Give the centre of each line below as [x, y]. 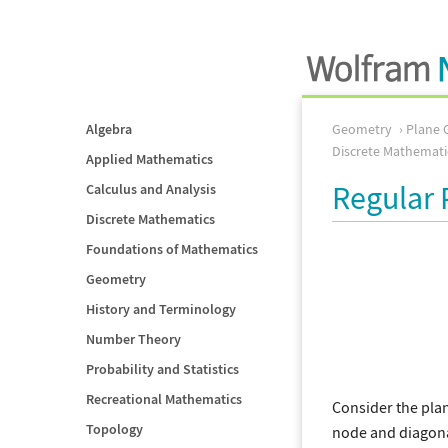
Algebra [109, 129]
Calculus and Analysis [151, 189]
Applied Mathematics [149, 159]
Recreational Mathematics [164, 399]
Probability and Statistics [162, 369]
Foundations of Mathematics [172, 249]
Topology [114, 429]
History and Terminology [161, 309]
